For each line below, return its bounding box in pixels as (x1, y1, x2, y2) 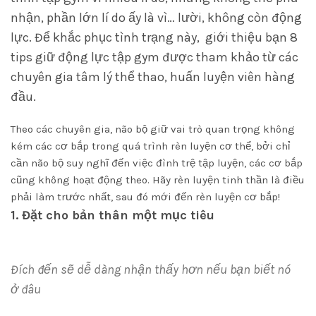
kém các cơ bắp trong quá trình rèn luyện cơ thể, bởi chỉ (11, 140, 290, 152)
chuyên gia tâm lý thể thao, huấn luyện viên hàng (11, 69, 295, 85)
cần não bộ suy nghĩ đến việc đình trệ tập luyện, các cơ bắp (11, 157, 303, 169)
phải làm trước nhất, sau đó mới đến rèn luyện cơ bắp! (11, 190, 280, 203)
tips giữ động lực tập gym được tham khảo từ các (11, 49, 298, 65)
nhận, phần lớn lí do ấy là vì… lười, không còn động (11, 10, 302, 25)
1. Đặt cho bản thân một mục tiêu (11, 207, 214, 223)
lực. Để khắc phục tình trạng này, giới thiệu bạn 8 (11, 30, 298, 45)
